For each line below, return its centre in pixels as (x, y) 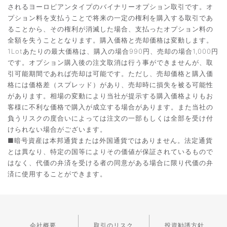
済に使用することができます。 (57, 174)
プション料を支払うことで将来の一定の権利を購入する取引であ (110, 18)
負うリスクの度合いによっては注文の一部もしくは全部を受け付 (110, 118)
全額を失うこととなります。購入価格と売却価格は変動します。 (110, 40)
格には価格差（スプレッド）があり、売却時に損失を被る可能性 (110, 85)
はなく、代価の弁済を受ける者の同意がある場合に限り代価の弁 (110, 163)
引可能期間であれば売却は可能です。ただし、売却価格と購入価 (110, 74)
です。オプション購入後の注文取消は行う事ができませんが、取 (110, 63)
